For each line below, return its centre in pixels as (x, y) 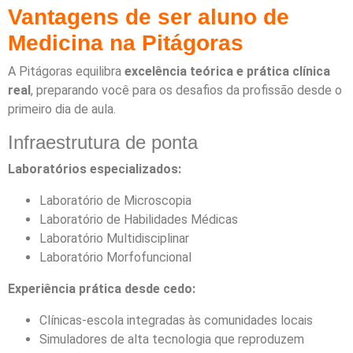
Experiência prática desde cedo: (102, 289)
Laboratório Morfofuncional (115, 258)
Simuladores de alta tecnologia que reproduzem (172, 340)
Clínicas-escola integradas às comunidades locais (176, 321)
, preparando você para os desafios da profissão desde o (186, 91)
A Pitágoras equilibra (66, 72)
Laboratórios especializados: (95, 169)
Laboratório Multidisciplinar (114, 239)
